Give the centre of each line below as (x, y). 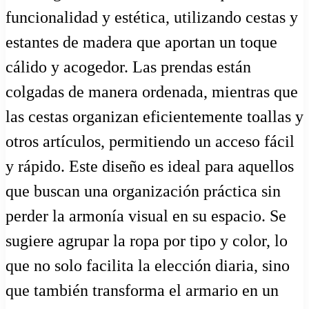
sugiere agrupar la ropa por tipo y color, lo (147, 241)
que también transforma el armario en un (142, 291)
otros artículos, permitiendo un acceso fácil (150, 142)
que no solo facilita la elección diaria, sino (148, 266)
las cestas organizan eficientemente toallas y (154, 117)
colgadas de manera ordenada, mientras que (152, 92)
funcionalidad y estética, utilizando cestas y (152, 18)
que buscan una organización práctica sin (143, 191)
